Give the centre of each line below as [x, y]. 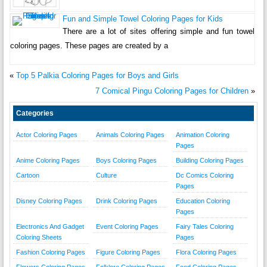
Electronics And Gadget [50, 227]
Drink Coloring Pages [126, 201]
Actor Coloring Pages [46, 135]
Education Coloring [203, 201]
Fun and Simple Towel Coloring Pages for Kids [142, 19]
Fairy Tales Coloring [204, 227]
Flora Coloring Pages [206, 252]
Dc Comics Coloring [204, 176]
